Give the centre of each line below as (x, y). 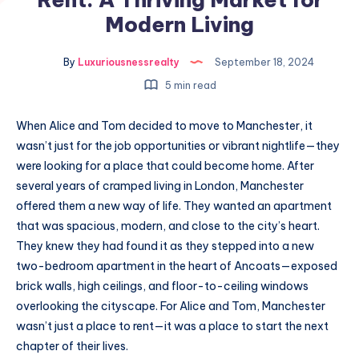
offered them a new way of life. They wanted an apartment (174, 206)
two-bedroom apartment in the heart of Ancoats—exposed (177, 266)
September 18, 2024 (263, 62)
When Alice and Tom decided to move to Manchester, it (164, 126)
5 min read (189, 85)
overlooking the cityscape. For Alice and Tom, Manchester (171, 306)
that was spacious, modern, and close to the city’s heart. (168, 226)
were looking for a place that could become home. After (165, 166)
